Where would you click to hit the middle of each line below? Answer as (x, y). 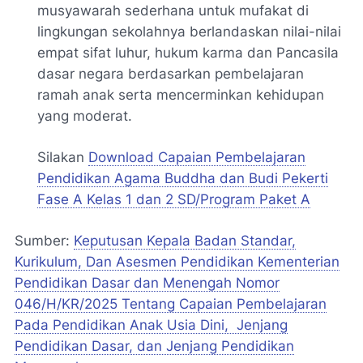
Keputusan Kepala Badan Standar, (185, 241)
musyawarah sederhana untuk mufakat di (173, 11)
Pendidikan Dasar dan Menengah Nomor (147, 283)
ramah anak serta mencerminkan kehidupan (181, 95)
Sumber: (44, 241)
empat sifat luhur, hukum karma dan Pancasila (188, 53)
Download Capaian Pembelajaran (197, 158)
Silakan (63, 158)
